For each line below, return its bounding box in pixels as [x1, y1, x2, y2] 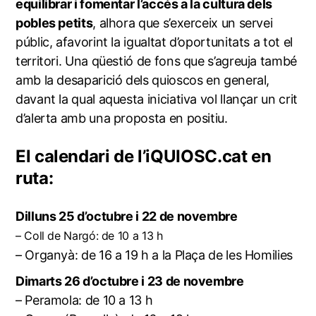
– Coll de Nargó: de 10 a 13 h [15, 228, 166, 243]
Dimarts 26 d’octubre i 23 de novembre [15, 273, 244, 288]
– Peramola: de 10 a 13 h [15, 292, 156, 308]
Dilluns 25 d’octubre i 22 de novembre [15, 208, 238, 224]
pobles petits [15, 15, 93, 30]
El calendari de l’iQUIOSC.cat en [15, 145, 272, 166]
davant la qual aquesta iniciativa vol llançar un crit [15, 91, 298, 107]
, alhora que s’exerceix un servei [92, 15, 273, 30]
